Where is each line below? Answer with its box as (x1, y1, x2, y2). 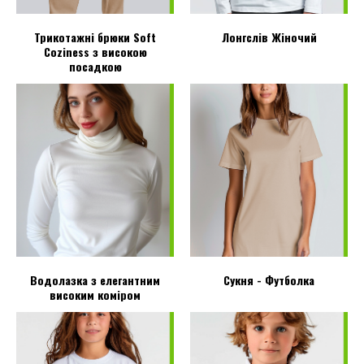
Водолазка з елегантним (30, 271, 160, 289)
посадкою (68, 58, 122, 76)
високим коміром (50, 286, 141, 304)
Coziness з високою (43, 43, 147, 61)
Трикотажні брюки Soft (34, 28, 156, 46)
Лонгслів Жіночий (221, 28, 317, 46)
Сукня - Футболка (223, 271, 314, 289)
